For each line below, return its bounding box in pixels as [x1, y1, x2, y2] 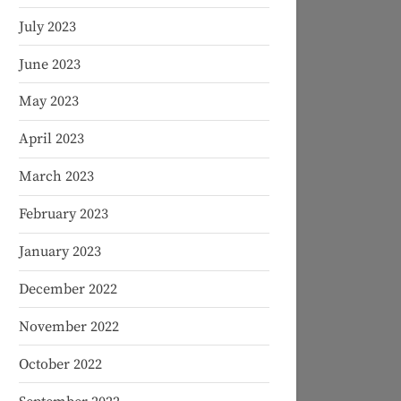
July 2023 [19, 17, 76, 36]
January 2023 [19, 243, 101, 261]
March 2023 [19, 167, 94, 186]
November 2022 [19, 317, 119, 336]
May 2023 [19, 92, 79, 111]
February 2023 [19, 205, 108, 224]
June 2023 [19, 55, 81, 73]
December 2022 [19, 280, 117, 298]
